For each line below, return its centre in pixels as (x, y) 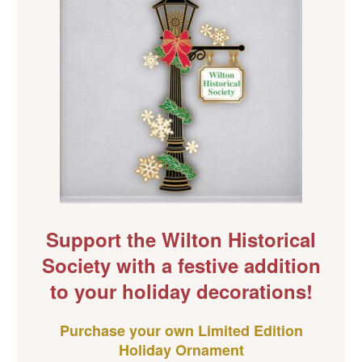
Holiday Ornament (181, 350)
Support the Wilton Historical (181, 239)
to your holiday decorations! (181, 291)
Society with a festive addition (181, 265)
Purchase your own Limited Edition (181, 330)
